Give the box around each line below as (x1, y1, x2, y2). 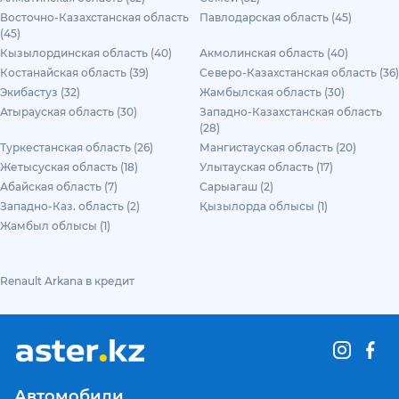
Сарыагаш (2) (199, 180, 273, 193)
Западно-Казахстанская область (199, 105, 382, 118)
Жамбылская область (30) (199, 85, 345, 99)
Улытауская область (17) (199, 160, 333, 174)
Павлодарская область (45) (199, 11, 352, 24)
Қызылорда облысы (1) (199, 199, 328, 213)
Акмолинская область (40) (199, 46, 348, 60)
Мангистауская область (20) (199, 141, 356, 154)
